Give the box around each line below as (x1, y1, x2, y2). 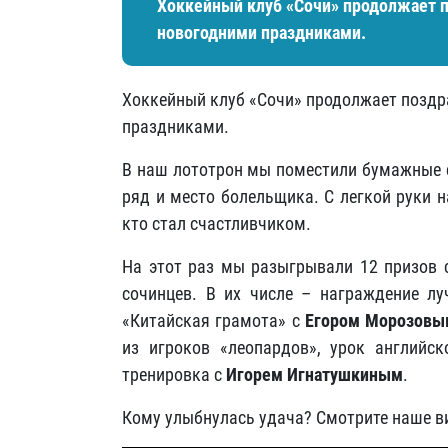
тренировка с (122, 364, 226, 385)
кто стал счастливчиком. (122, 213, 311, 234)
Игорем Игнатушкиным (226, 364, 403, 385)
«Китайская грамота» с (122, 310, 306, 331)
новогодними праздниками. (157, 22, 366, 43)
